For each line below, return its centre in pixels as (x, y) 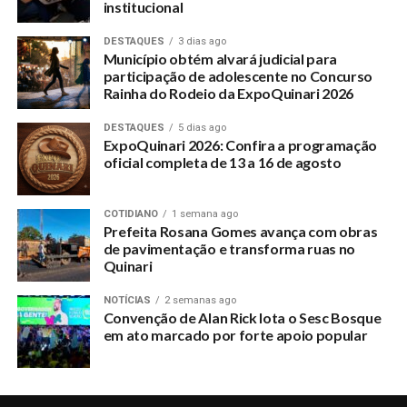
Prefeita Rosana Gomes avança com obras (240, 232)
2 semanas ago (200, 301)
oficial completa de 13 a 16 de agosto (222, 163)
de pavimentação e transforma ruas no (229, 249)
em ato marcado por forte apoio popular (235, 335)
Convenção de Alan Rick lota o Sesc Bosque (242, 318)
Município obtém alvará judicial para (220, 59)
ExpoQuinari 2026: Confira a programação (240, 145)
